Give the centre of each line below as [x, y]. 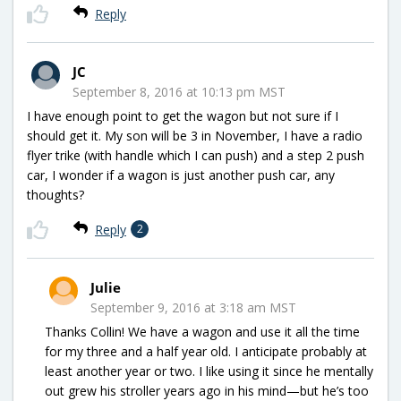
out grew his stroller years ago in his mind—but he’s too [207, 390]
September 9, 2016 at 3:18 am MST [193, 307]
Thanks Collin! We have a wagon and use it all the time [202, 331]
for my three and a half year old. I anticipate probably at [206, 351]
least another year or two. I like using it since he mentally [209, 371]
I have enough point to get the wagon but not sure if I [183, 115]
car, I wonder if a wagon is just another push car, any [181, 175]
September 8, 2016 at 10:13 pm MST [179, 91]
